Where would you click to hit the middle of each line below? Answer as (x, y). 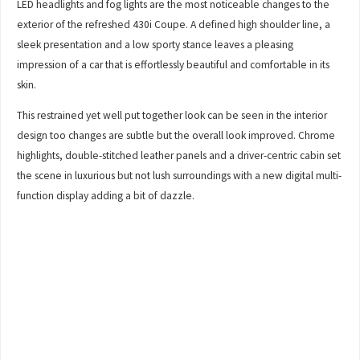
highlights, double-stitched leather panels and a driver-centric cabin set (179, 156)
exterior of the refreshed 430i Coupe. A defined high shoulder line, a (174, 24)
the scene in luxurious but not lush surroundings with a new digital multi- (180, 176)
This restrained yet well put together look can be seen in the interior (172, 116)
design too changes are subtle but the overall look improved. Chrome (176, 136)
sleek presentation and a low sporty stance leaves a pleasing (155, 44)
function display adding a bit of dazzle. (106, 196)
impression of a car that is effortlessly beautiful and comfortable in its (174, 64)
